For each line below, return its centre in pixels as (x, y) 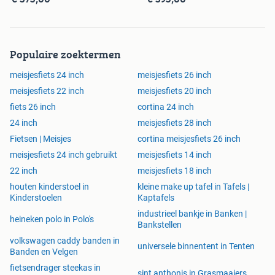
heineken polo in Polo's (52, 219)
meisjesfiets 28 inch (175, 123)
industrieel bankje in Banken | (192, 214)
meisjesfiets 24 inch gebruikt (64, 155)
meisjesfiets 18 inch (175, 171)
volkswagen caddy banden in (65, 241)
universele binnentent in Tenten (196, 246)
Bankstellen (160, 225)
